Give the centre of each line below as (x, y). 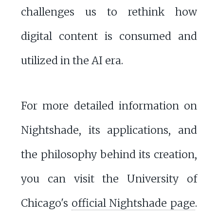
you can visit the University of (109, 179)
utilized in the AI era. (72, 61)
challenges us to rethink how (109, 12)
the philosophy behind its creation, (109, 154)
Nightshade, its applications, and (109, 130)
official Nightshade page (133, 203)
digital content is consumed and (109, 36)
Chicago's (46, 203)
